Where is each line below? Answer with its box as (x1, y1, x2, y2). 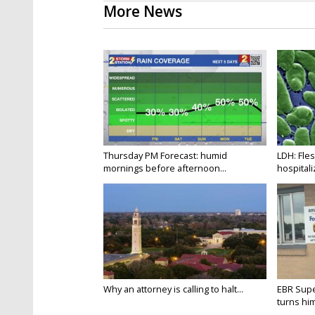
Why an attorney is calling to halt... (103, 283, 243, 296)
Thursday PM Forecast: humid (103, 149, 227, 162)
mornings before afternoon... (103, 162, 226, 175)
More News (103, 1, 182, 22)
